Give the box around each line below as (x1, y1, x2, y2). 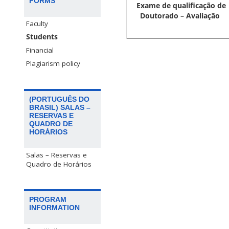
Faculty (26, 19, 48, 29)
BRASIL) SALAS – (29, 103, 90, 111)
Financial (26, 45, 54, 55)
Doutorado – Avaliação (140, 11, 220, 21)
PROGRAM (29, 195, 66, 203)
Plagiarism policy (26, 59, 80, 68)
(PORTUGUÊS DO (29, 95, 89, 103)
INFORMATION (29, 203, 80, 212)
